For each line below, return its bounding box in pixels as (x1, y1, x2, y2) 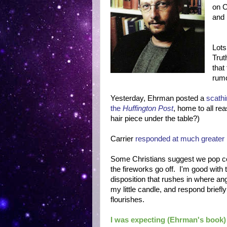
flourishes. (110, 196, 146, 204)
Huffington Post (123, 104, 173, 112)
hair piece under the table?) (110, 115, 200, 123)
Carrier (110, 135, 135, 143)
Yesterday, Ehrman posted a (110, 94, 206, 102)
